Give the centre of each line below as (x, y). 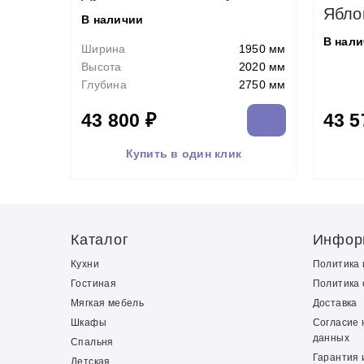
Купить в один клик (183, 153)
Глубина (104, 84)
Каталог (100, 240)
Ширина (104, 49)
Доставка (335, 303)
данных (331, 338)
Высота (102, 67)
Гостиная (94, 284)
